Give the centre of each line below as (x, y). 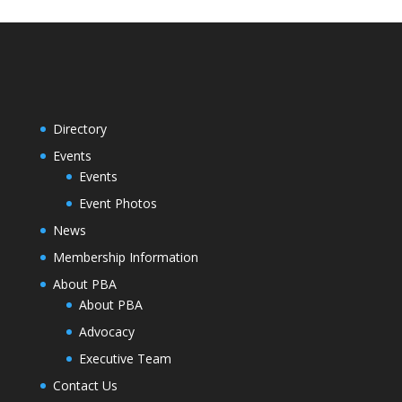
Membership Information (125, 258)
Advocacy (106, 332)
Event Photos (118, 204)
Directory (79, 129)
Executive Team (125, 359)
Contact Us (85, 386)
